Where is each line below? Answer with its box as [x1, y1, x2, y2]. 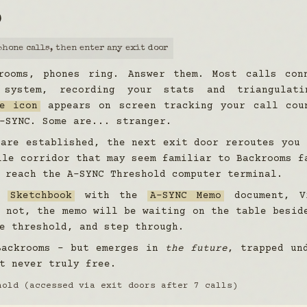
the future [165, 243, 228, 255]
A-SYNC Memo [150, 191, 222, 202]
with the [75, 191, 148, 202]
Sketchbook [10, 191, 73, 202]
